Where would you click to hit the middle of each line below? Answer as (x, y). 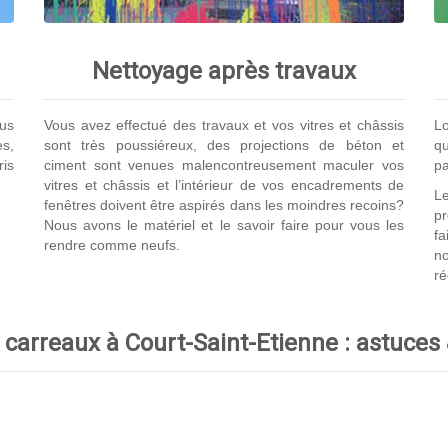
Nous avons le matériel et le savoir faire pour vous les (224, 224)
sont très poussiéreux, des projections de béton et (224, 144)
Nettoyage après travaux (224, 70)
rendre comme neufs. (112, 244)
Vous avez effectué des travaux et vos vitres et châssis (224, 124)
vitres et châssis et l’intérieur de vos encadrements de (224, 184)
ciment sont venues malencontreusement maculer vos (224, 164)
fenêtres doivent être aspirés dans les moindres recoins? (224, 204)
